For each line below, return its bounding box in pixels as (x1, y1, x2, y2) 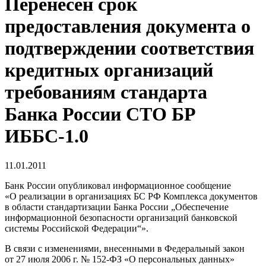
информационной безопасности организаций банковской (5, 212, 237, 223)
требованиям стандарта (5, 81, 207, 103)
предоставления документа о (5, 15, 251, 37)
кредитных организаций (5, 59, 213, 81)
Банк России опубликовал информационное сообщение (5, 180, 231, 191)
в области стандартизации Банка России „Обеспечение (5, 201, 229, 212)
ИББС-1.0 (5, 125, 88, 147)
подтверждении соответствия (5, 37, 254, 59)
